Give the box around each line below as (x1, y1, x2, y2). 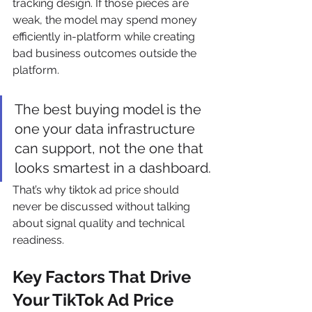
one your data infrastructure (15, 120, 198, 137)
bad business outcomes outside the (13, 46, 199, 60)
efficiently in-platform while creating (13, 29, 198, 43)
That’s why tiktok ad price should (13, 182, 182, 196)
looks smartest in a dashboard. (15, 159, 211, 176)
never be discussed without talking (13, 199, 193, 213)
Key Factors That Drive (13, 266, 195, 287)
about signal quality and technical (13, 216, 187, 230)
